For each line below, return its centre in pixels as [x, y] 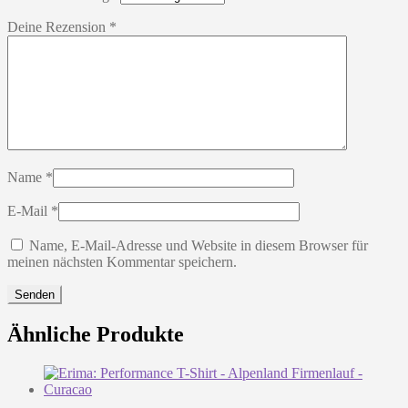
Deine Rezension [58, 27]
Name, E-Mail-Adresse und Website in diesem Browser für [199, 246]
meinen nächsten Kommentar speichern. [122, 262]
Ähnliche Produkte [96, 335]
